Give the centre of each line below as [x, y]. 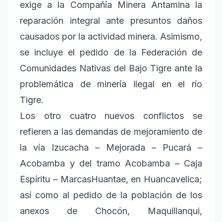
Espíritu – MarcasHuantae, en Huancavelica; [111, 179]
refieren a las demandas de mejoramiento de [111, 132]
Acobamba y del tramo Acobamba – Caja [111, 164]
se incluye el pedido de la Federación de [111, 53]
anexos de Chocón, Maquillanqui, [111, 211]
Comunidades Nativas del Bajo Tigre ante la [111, 68]
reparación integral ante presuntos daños [111, 21]
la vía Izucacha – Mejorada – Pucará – [111, 148]
